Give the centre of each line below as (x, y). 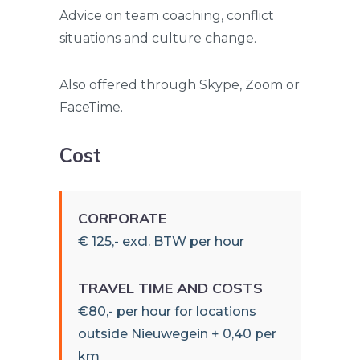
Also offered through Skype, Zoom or (180, 85)
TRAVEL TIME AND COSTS (170, 288)
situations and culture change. (158, 39)
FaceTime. (91, 108)
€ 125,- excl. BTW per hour (161, 242)
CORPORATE (122, 219)
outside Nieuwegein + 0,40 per (177, 334)
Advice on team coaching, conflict (167, 16)
